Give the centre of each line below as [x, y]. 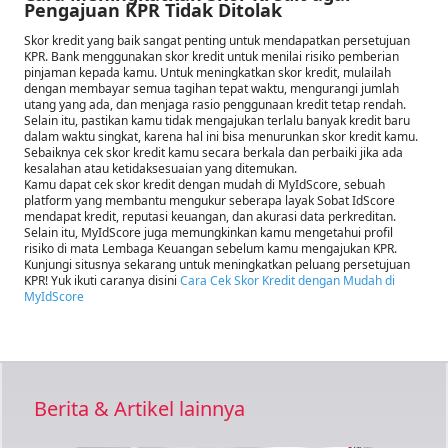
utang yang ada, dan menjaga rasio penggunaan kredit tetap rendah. [215, 104]
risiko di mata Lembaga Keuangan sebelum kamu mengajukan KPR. [212, 248]
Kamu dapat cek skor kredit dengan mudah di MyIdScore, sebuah [204, 184]
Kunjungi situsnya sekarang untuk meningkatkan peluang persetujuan [217, 264]
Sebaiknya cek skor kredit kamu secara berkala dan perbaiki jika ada [213, 152]
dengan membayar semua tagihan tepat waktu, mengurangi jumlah [211, 88]
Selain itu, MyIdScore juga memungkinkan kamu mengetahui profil [208, 232]
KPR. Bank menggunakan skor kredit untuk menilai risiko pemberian [211, 56]
